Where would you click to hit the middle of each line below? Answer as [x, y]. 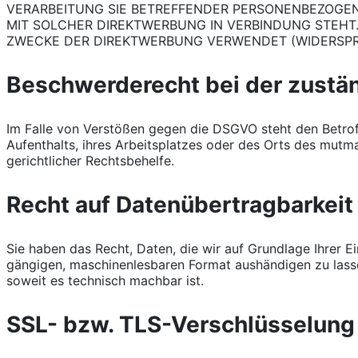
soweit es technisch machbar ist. [105, 280]
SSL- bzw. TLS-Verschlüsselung [181, 324]
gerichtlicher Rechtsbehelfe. [90, 160]
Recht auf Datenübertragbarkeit [180, 204]
